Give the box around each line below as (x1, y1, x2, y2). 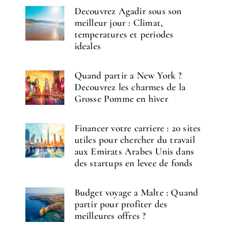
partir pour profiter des (74, 198, 168, 211)
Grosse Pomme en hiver (74, 93, 168, 105)
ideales (74, 40, 101, 53)
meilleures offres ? (74, 210, 146, 222)
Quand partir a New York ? (74, 69, 182, 82)
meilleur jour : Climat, (74, 17, 163, 29)
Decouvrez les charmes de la (74, 81, 185, 94)
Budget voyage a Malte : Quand (74, 186, 199, 199)
